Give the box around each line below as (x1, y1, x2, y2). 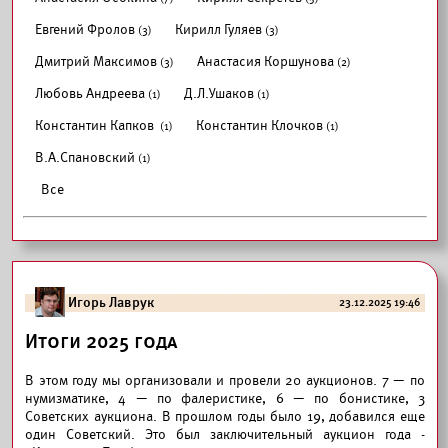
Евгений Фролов (35, 21, 135, 38)
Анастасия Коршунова (197, 53, 334, 70)
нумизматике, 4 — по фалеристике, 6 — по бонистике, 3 (25, 390, 425, 407)
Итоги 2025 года (25, 330, 177, 353)
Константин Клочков (196, 117, 323, 134)
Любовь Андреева (35, 85, 145, 102)
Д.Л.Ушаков (184, 85, 254, 102)
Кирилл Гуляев (175, 21, 262, 38)
